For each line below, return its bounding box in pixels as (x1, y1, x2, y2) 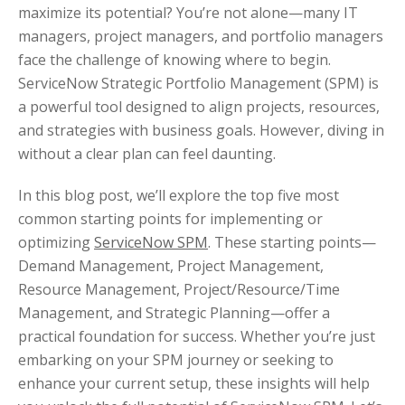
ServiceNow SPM (94, 231, 208, 252)
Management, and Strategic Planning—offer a (18, 302, 330, 323)
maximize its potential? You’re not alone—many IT (18, 2, 358, 23)
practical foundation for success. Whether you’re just (18, 325, 375, 346)
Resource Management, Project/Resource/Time (18, 278, 340, 299)
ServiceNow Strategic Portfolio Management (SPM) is (18, 72, 379, 93)
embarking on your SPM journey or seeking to (18, 349, 334, 370)
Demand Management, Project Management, (18, 255, 324, 276)
